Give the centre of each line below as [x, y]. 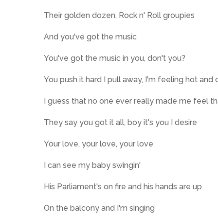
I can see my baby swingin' [92, 165]
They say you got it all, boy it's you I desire [120, 122]
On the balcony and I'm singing [99, 208]
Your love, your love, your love [99, 144]
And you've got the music [90, 37]
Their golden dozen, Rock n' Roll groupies [119, 15]
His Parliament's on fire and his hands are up [123, 187]
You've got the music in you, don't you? [115, 58]
